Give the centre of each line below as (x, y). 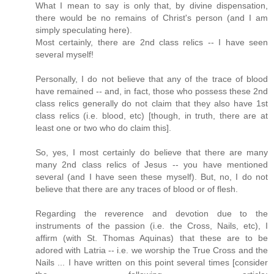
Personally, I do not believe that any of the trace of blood (152, 79)
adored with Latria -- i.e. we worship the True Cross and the (152, 250)
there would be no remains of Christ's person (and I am (152, 17)
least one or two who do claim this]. (103, 128)
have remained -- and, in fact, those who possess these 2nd (152, 91)
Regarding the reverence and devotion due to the (152, 213)
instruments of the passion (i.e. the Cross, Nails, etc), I (152, 225)
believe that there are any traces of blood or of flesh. (137, 189)
